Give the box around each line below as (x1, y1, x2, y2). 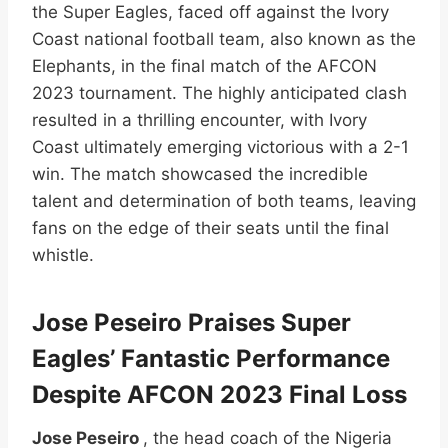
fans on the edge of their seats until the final (32, 217, 389, 238)
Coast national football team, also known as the (32, 28, 416, 49)
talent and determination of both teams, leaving (32, 190, 416, 211)
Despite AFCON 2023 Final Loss (32, 379, 407, 409)
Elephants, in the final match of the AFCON (32, 55, 377, 76)
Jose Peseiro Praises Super (32, 307, 351, 337)
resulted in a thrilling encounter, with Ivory (32, 109, 367, 130)
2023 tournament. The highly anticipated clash (32, 82, 407, 103)
